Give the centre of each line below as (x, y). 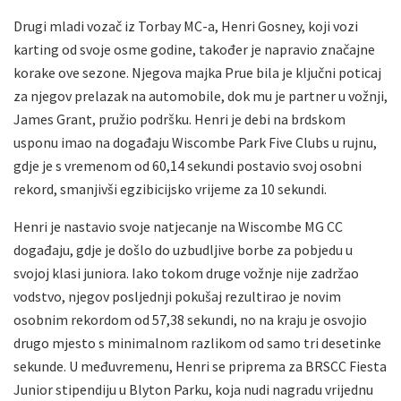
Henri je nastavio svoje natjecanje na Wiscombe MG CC (178, 226)
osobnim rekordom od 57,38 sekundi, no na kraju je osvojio (190, 319)
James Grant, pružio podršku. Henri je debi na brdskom (179, 119)
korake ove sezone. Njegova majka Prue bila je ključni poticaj (197, 72)
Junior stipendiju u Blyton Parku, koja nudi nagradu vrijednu (193, 389)
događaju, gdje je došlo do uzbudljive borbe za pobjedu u (183, 249)
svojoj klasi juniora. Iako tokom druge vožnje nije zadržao (186, 273)
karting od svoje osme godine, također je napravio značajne (194, 49)
